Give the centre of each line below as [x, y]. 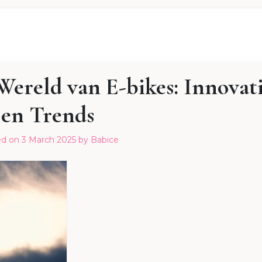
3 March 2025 [49, 140]
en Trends [48, 115]
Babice [105, 140]
